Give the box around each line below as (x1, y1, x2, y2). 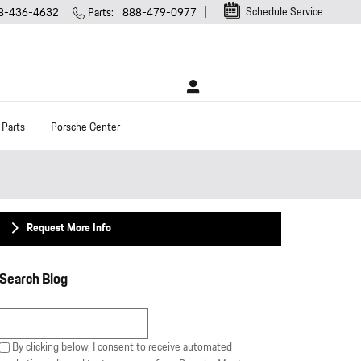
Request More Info (27, 220, 111, 237)
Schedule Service (243, 4, 323, 20)
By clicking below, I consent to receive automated (10, 338, 232, 355)
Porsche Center (51, 118, 120, 135)
